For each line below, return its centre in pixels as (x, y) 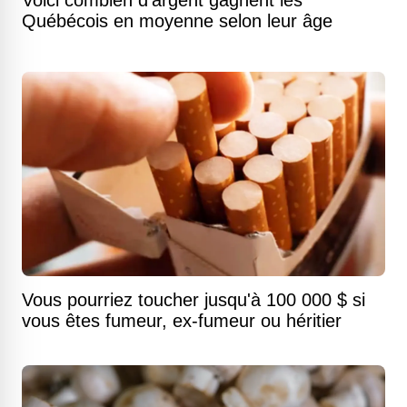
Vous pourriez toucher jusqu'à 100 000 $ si (194, 300)
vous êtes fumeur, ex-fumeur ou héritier (182, 321)
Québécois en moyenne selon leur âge (177, 21)
